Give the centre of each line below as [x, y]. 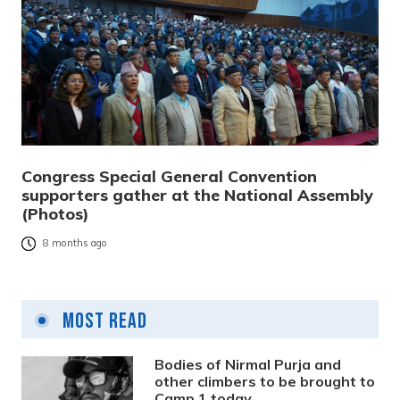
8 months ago [75, 243]
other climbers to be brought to [265, 381]
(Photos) [55, 213]
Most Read [103, 321]
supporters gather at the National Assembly [197, 195]
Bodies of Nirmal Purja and [248, 364]
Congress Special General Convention [169, 176]
